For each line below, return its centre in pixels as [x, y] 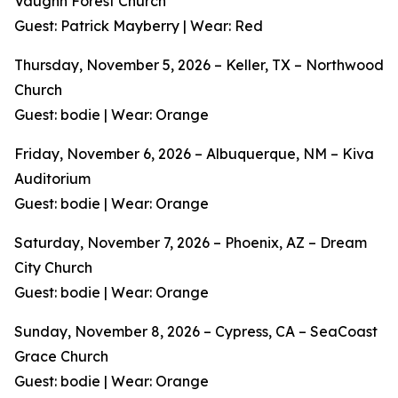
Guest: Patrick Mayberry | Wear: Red [139, 26]
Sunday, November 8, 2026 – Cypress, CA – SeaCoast [196, 332]
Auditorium [52, 179]
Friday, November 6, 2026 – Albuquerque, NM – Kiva [194, 154]
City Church [53, 268]
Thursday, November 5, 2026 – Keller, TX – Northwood [199, 65]
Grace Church [61, 357]
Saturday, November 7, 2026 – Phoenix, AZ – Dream [191, 243]
